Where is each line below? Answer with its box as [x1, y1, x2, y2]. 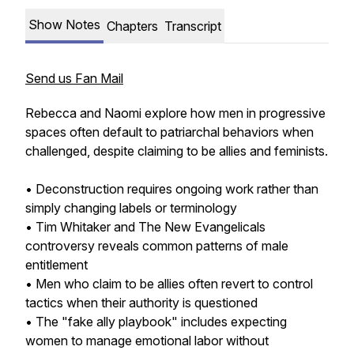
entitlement [25, 257, 88, 273]
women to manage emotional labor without [25, 333, 269, 348]
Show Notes [28, 17, 100, 32]
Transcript [164, 18, 221, 34]
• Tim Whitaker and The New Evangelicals [25, 219, 265, 235]
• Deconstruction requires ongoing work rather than [25, 181, 318, 197]
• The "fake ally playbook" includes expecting [25, 314, 287, 330]
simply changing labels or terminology [25, 200, 237, 216]
